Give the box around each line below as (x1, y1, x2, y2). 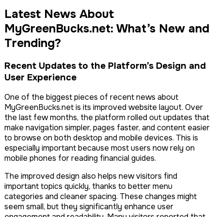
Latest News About (4, 6, 114, 21)
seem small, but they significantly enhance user (4, 201, 173, 212)
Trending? (4, 35, 61, 50)
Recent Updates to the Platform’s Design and (4, 60, 206, 72)
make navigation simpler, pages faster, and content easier (4, 123, 210, 133)
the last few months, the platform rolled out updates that (4, 112, 209, 123)
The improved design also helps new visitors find (4, 171, 177, 182)
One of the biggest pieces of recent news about (4, 92, 178, 103)
